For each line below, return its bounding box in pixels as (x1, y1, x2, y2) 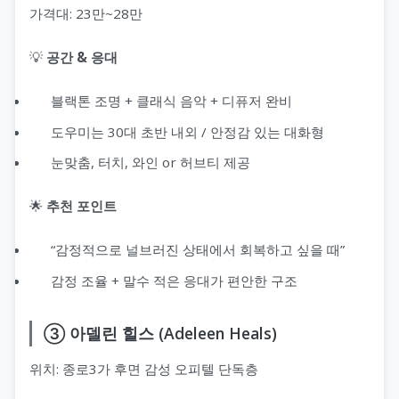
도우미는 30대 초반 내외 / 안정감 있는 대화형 (51, 122, 324, 141)
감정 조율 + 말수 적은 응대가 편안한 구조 (51, 271, 297, 289)
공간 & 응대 (46, 47, 118, 66)
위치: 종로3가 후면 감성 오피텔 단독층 (29, 359, 258, 378)
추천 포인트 (46, 197, 117, 216)
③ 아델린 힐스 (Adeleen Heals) (43, 322, 277, 344)
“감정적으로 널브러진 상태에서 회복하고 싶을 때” (51, 240, 345, 259)
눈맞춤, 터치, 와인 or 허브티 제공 (51, 153, 250, 172)
